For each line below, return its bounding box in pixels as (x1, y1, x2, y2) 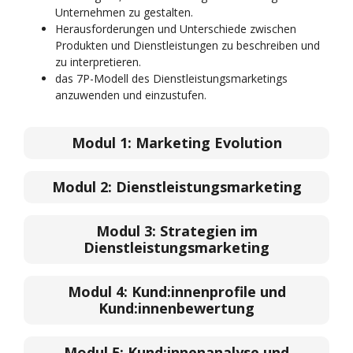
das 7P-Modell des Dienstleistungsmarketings (55, 71, 288, 86)
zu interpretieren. (55, 54, 141, 69)
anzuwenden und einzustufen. (55, 87, 206, 102)
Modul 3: (95, 221, 160, 240)
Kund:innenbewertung (98, 299, 255, 318)
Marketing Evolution (135, 133, 282, 152)
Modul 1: (71, 133, 136, 152)
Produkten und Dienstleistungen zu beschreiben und (55, 38, 320, 53)
